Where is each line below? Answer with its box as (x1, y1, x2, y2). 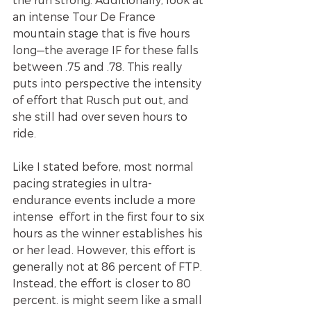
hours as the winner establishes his (12, 226, 205, 239)
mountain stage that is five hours (12, 26, 193, 40)
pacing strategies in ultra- (12, 176, 155, 190)
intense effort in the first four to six (12, 209, 207, 223)
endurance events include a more (12, 192, 199, 206)
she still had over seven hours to (12, 109, 190, 123)
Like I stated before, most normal (12, 159, 196, 173)
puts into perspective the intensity (12, 76, 204, 90)
